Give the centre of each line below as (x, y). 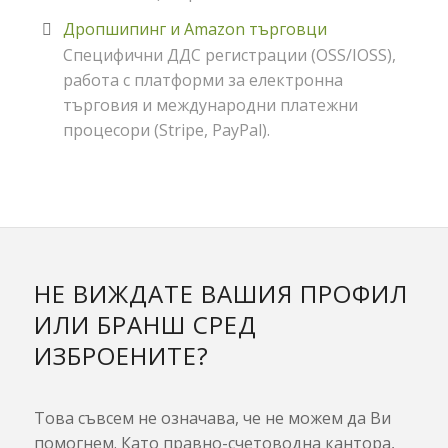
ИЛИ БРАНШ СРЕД (145, 324)
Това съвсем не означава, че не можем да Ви (212, 418)
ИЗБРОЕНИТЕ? (121, 355)
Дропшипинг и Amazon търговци (194, 29)
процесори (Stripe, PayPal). (166, 130)
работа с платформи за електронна (202, 80)
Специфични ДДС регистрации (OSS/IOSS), (229, 55)
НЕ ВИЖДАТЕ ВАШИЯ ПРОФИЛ (220, 293)
